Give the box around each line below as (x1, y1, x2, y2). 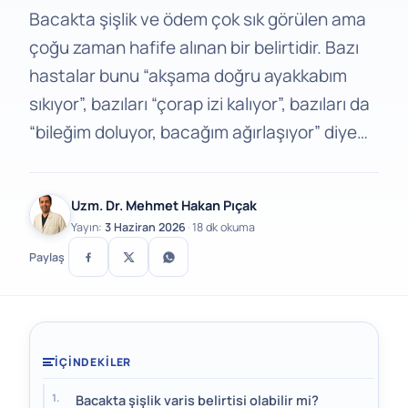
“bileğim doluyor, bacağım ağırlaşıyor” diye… (29, 120, 368, 144)
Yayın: (71, 219, 105, 235)
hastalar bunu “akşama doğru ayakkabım (29, 64, 347, 87)
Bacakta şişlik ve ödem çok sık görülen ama (29, 7, 366, 31)
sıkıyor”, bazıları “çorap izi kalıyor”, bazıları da (29, 92, 370, 116)
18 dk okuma (192, 219, 255, 235)
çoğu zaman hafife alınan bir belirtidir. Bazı (29, 36, 359, 59)
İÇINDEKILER (55, 353, 132, 370)
